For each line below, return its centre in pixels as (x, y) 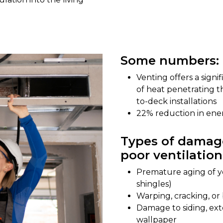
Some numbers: (170, 61)
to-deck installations (176, 102)
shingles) (154, 184)
